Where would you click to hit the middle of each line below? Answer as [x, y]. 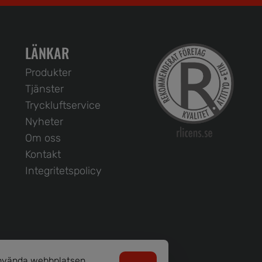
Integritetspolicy [64, 171]
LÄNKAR [47, 53]
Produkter [49, 73]
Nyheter [44, 122]
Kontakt [43, 155]
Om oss [43, 138]
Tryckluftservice [63, 106]
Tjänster [45, 89]
